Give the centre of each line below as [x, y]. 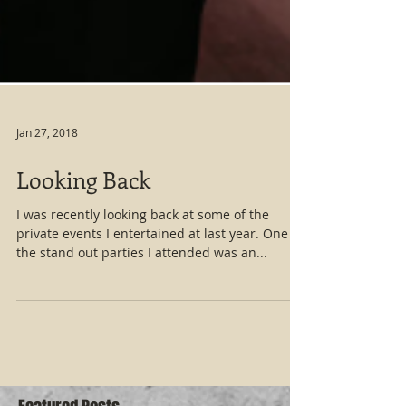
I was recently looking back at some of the [143, 305]
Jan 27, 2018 [47, 223]
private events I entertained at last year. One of [160, 324]
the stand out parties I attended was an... [142, 343]
